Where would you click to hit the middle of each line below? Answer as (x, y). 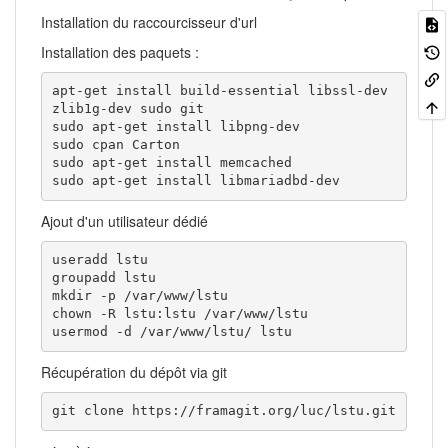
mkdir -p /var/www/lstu (139, 296)
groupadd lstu (103, 278)
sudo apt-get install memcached (171, 163)
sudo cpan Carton (115, 145)
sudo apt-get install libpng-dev (175, 127)
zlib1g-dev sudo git (127, 109)
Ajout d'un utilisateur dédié (124, 220)
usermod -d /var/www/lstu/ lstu (171, 332)
